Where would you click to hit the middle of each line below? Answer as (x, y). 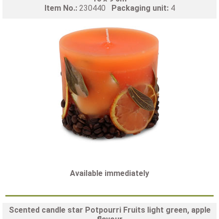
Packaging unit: (141, 8)
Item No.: (62, 8)
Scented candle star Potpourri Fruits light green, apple (109, 210)
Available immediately (109, 173)
